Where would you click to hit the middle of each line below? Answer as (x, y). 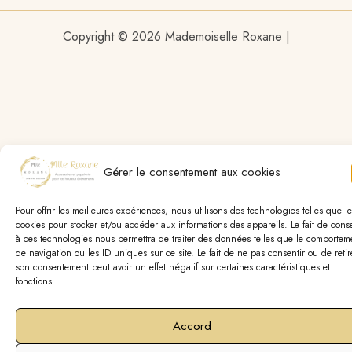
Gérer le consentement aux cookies (192, 172)
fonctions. (35, 281)
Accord (192, 326)
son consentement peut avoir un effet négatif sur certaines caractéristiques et (173, 267)
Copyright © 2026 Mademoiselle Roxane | (176, 37)
